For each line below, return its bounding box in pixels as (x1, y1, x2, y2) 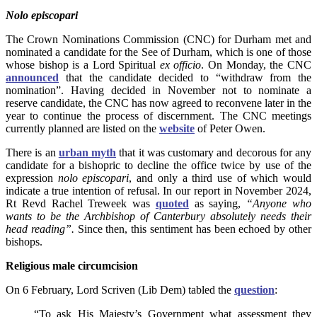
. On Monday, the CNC (201, 59, 312, 71)
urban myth (58, 146, 116, 159)
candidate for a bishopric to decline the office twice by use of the (6, 159, 311, 172)
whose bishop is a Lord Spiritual (6, 59, 160, 71)
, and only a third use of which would (129, 172, 312, 185)
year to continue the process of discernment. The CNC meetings (6, 110, 311, 122)
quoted (155, 197, 189, 210)
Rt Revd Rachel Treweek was (6, 197, 156, 210)
